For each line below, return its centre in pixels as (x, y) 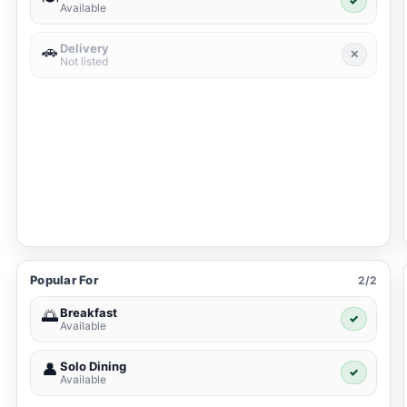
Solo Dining (93, 367)
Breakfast (89, 313)
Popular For (64, 280)
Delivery (84, 49)
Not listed (84, 62)
